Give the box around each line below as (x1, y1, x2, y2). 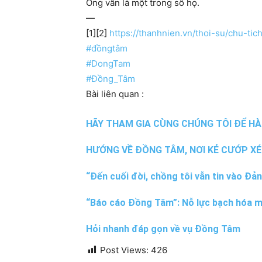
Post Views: (100, 244, 149, 256)
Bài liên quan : (86, 88, 144, 100)
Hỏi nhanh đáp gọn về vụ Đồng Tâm (86, 223, 240, 235)
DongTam (91, 58, 130, 70)
